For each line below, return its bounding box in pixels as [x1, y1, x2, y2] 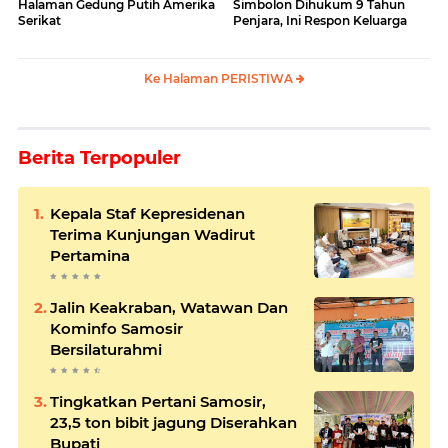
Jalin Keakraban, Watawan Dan [50, 297, 288, 317]
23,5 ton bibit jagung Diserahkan [50, 412, 297, 432]
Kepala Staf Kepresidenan [50, 203, 245, 223]
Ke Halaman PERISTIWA [143, 70, 296, 86]
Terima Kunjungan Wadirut [50, 224, 255, 244]
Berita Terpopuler [18, 146, 181, 169]
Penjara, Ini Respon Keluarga [233, 12, 407, 28]
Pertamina [50, 245, 130, 265]
